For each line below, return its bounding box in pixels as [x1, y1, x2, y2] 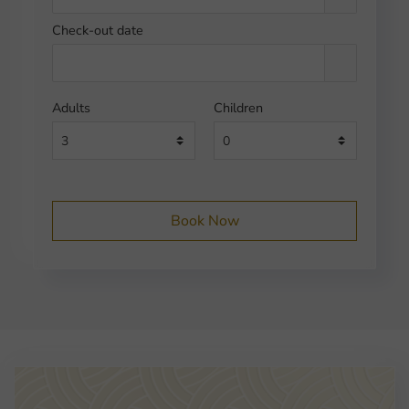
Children [214, 99, 263, 118]
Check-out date [51, 21, 143, 40]
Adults [51, 99, 90, 118]
